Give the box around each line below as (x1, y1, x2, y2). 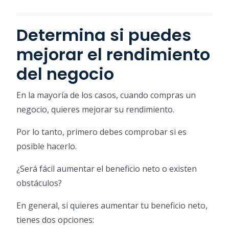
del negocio (16, 62, 114, 86)
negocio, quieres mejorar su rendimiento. (16, 104, 174, 116)
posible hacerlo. (16, 141, 77, 152)
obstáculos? (16, 177, 62, 189)
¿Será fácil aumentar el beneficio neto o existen (16, 163, 197, 175)
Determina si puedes (16, 24, 191, 47)
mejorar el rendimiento (16, 43, 210, 66)
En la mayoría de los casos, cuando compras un (16, 89, 196, 101)
